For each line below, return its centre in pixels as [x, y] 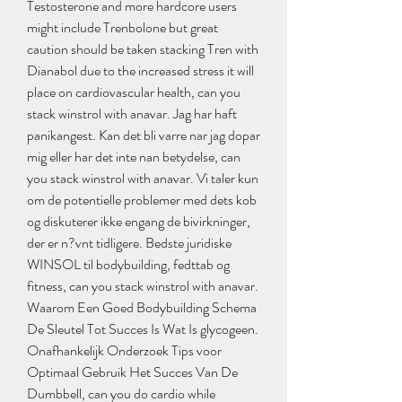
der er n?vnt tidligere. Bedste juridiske [129, 243]
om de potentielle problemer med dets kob [142, 200]
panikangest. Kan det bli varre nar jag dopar [144, 135]
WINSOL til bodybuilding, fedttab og [128, 265]
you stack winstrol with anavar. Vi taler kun [143, 179]
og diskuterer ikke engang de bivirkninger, [139, 222]
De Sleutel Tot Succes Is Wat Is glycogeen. [143, 329]
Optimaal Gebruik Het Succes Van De [132, 372]
